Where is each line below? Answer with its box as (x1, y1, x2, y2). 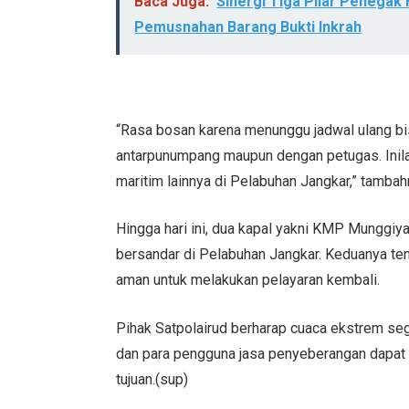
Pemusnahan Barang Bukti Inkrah (134, 17, 362, 36)
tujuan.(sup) (116, 370, 189, 388)
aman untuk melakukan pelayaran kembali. (116, 271, 381, 289)
